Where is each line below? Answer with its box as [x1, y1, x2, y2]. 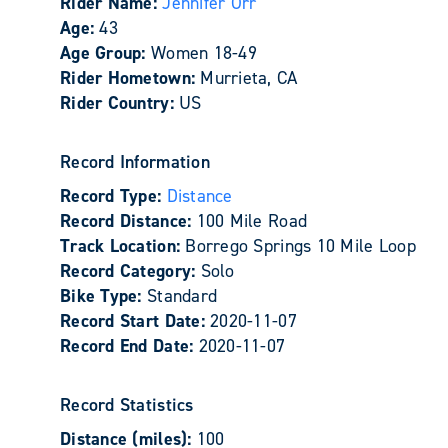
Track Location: [60, 234, 186, 258]
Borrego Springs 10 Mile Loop [185, 234, 416, 258]
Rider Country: [60, 91, 180, 115]
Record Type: [60, 184, 167, 208]
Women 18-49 [150, 41, 257, 65]
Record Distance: [60, 209, 197, 233]
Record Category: [60, 259, 201, 283]
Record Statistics [60, 393, 194, 417]
